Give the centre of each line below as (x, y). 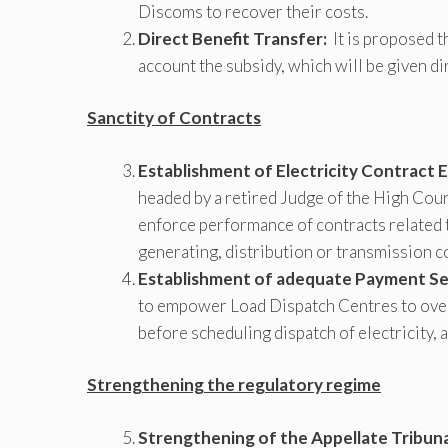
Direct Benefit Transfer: (232, 38)
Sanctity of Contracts (174, 118)
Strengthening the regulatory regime (234, 385)
